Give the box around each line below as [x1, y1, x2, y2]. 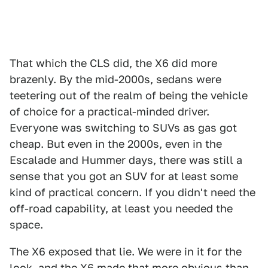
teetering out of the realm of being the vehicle [10, 89, 248, 102]
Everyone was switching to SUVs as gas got [10, 121, 237, 134]
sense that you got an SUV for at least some [10, 170, 238, 182]
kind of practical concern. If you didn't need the [10, 186, 255, 199]
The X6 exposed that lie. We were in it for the [10, 245, 242, 258]
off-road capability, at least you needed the [10, 202, 233, 215]
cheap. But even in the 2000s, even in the [10, 138, 222, 150]
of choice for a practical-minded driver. [10, 105, 209, 118]
